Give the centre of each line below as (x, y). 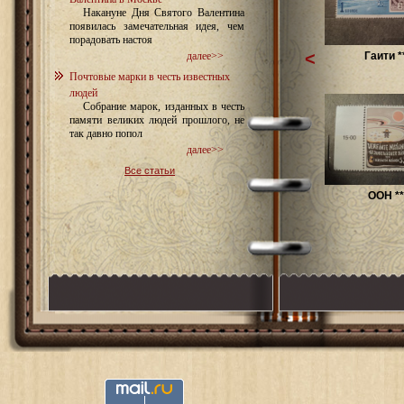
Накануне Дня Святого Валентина (164, 13)
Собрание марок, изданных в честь (164, 106)
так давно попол (106, 133)
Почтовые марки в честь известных (150, 77)
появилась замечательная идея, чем (157, 26)
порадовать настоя (111, 40)
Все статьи (150, 170)
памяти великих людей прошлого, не (157, 120)
